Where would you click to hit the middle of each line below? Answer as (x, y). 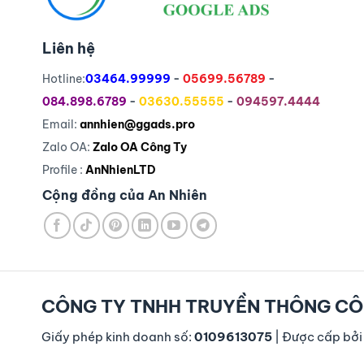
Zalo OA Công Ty (140, 147)
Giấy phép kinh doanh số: (117, 337)
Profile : (64, 170)
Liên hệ (69, 49)
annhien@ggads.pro (137, 125)
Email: (61, 125)
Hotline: (64, 79)
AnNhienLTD (121, 170)
